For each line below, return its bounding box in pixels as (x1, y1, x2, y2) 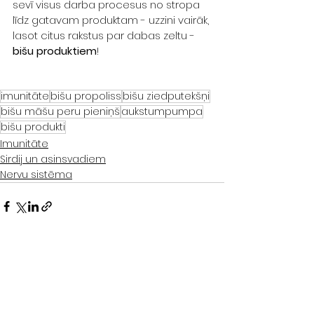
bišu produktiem (13, 43, 97, 59)
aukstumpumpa (121, 104, 203, 119)
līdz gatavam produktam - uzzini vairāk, (13, 13, 212, 28)
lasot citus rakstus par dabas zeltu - (13, 28, 198, 43)
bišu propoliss (50, 89, 121, 104)
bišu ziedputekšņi (123, 89, 210, 104)
